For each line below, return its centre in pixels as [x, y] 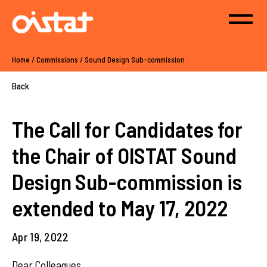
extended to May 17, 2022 [120, 207]
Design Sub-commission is [127, 181]
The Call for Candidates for [128, 129]
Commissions [57, 60]
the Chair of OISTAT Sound [124, 155]
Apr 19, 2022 [41, 237]
